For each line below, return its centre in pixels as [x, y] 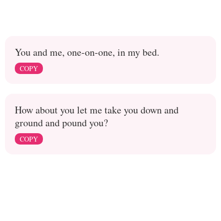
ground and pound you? [61, 123]
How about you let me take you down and [97, 110]
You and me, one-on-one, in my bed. [87, 52]
